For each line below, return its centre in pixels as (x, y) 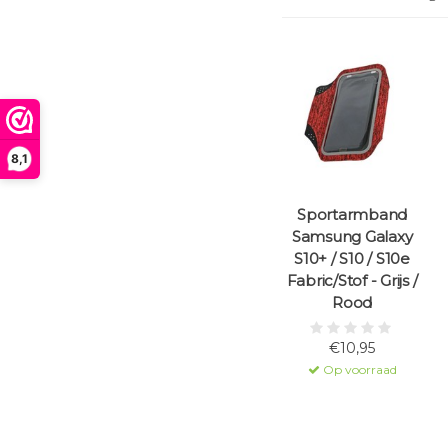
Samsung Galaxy (352, 237)
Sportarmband (352, 215)
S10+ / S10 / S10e (352, 259)
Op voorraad (358, 370)
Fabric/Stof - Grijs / (352, 281)
